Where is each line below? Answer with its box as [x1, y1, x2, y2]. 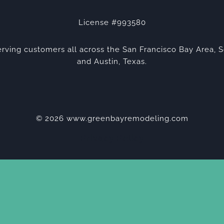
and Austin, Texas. [77, 57, 147, 66]
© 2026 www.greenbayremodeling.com [35, 114, 188, 123]
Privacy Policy [80, 133, 144, 143]
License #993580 [78, 18, 146, 27]
